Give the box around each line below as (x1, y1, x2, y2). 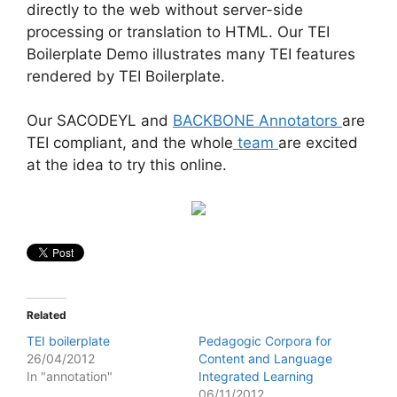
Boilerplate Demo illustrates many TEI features (27, 44, 355, 63)
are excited (278, 134, 358, 152)
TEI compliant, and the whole (27, 134, 233, 152)
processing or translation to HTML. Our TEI (27, 22, 330, 41)
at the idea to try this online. (27, 156, 227, 174)
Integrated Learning (198, 369, 314, 384)
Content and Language (198, 351, 332, 366)
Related (27, 308, 66, 322)
